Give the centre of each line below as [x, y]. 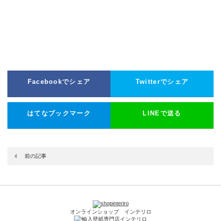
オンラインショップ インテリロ [110, 212]
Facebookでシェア [59, 82]
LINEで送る [162, 113]
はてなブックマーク [59, 113]
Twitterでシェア [162, 82]
